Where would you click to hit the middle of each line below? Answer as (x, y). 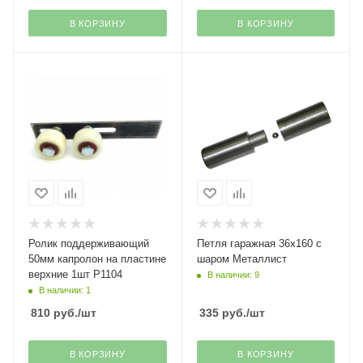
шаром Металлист (241, 259)
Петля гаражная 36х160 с (259, 243)
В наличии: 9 (233, 275)
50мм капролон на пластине (97, 259)
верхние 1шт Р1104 (75, 274)
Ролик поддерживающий (89, 243)
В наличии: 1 (65, 290)
